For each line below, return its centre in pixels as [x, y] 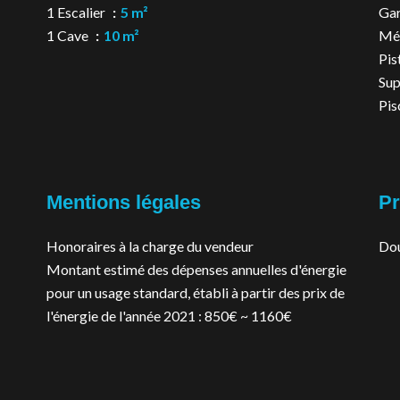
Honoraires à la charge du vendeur [150, 246]
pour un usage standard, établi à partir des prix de [196, 292]
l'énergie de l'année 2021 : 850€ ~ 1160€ [169, 316]
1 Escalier [77, 12]
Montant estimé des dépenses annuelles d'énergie [196, 269]
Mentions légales [124, 202]
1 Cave [69, 35]
